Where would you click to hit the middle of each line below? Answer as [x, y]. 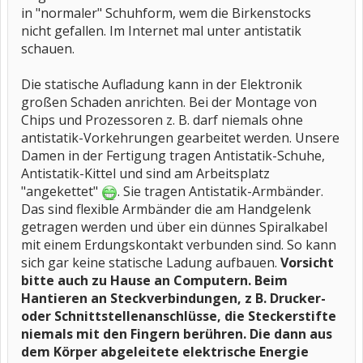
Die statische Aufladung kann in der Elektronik [162, 84]
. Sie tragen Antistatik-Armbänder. [220, 191]
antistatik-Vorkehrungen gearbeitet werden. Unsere [180, 138]
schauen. [48, 49]
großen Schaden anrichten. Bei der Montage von [169, 102]
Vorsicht [307, 263]
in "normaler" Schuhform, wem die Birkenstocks [166, 13]
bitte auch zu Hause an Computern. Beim [154, 280]
